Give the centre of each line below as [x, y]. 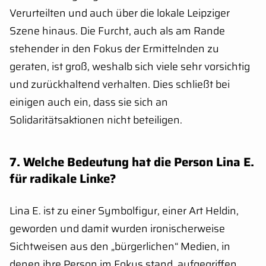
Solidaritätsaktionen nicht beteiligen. [96, 120]
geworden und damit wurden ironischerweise [117, 229]
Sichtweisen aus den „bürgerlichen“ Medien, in [120, 247]
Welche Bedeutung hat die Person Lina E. [139, 162]
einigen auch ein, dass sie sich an [89, 102]
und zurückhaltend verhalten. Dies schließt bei [120, 84]
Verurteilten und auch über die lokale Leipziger [120, 13]
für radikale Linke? [63, 179]
